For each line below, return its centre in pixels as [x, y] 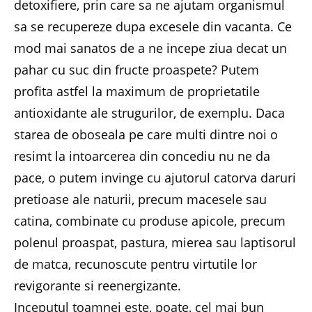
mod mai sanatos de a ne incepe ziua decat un [150, 48]
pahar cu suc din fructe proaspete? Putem [136, 70]
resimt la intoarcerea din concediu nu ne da [142, 156]
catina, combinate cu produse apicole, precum [150, 221]
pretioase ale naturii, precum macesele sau [140, 199]
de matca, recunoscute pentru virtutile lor [135, 264]
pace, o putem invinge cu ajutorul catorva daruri [155, 178]
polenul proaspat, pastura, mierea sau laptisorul [155, 242]
